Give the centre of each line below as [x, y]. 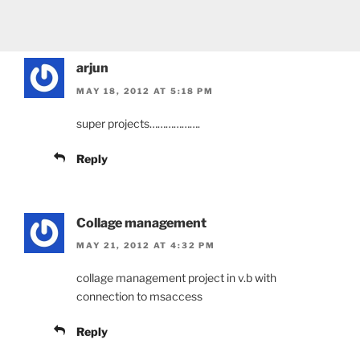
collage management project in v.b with [176, 278]
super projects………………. [138, 123]
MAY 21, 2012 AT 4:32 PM [146, 245]
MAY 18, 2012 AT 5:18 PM [145, 90]
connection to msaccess [139, 297]
